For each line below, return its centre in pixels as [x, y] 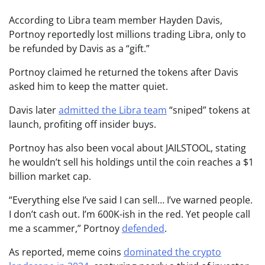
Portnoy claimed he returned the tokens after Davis [124, 72]
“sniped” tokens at [209, 110]
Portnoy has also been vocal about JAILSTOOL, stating [127, 148]
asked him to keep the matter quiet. [88, 87]
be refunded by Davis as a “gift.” [79, 49]
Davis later [34, 110]
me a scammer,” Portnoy [65, 229]
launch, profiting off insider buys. [83, 125]
